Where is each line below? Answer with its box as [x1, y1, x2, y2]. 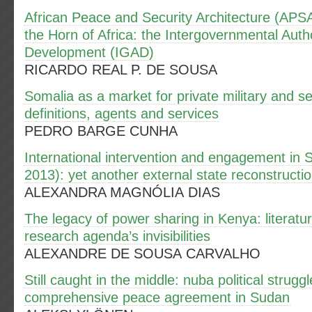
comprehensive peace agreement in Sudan [24, 290, 290, 305]
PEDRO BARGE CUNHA [24, 123, 178, 139]
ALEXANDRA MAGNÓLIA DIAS [24, 185, 220, 200]
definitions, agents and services [24, 106, 219, 121]
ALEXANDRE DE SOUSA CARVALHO [24, 246, 260, 261]
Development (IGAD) [24, 45, 154, 60]
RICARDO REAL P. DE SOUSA [24, 62, 217, 77]
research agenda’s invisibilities [24, 228, 210, 244]
